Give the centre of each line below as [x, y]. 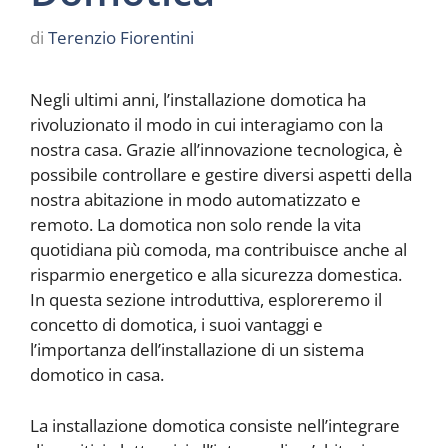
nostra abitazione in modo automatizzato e [195, 200]
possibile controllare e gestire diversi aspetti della [221, 175]
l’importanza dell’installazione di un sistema [197, 350]
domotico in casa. [97, 375]
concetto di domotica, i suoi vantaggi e [176, 325]
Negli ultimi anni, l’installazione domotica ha [198, 100]
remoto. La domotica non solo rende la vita [195, 225]
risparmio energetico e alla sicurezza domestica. [216, 275]
